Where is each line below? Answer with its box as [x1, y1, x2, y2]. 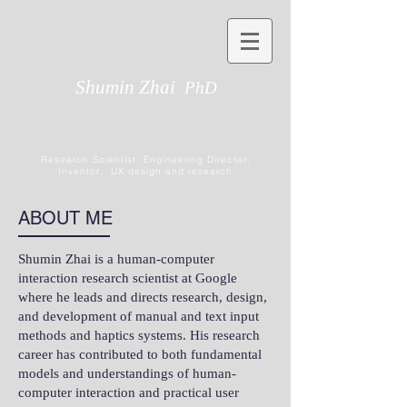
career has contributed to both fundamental [18, 347, 262, 362]
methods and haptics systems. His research [18, 328, 260, 342]
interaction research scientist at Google [18, 271, 237, 285]
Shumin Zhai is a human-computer [18, 252, 214, 266]
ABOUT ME [18, 207, 113, 229]
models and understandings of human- [18, 366, 236, 381]
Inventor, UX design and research [58, 165, 233, 177]
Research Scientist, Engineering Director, [40, 154, 251, 165]
